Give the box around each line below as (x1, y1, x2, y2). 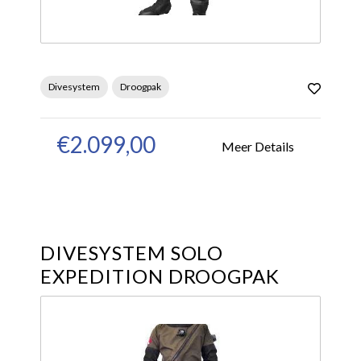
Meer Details (222, 138, 294, 154)
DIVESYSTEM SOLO (40, 241, 224, 264)
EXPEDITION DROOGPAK (40, 264, 280, 288)
